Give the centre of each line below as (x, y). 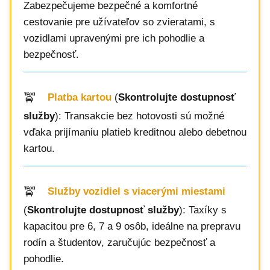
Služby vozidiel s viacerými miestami (137, 192)
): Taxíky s (203, 210)
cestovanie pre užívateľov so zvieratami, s (119, 22)
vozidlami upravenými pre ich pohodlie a (114, 38)
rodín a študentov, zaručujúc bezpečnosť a (119, 243)
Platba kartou (80, 98)
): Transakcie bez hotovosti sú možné (140, 116)
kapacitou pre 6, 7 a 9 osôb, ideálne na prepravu (132, 226)
